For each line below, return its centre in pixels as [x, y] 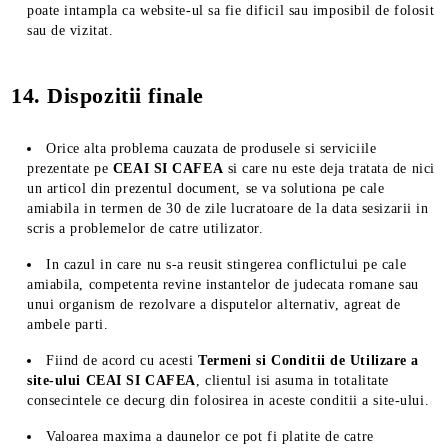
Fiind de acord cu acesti [122, 360]
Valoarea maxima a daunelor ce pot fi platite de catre [210, 436]
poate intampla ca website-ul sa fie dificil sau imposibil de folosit [231, 10]
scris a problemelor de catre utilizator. [145, 228]
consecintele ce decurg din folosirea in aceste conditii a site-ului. [228, 400]
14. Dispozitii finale [107, 95]
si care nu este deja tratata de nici [329, 168]
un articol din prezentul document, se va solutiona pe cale [206, 188]
